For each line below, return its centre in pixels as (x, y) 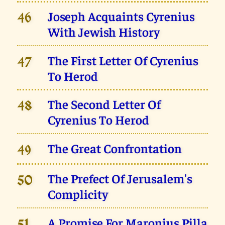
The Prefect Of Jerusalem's (120, 178)
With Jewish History (104, 32)
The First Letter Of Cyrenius (123, 60)
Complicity (78, 194)
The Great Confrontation (115, 148)
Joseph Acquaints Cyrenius (122, 16)
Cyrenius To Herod (99, 120)
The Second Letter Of (104, 104)
